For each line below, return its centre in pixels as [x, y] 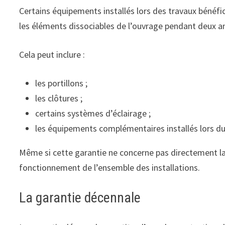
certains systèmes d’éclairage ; [93, 113]
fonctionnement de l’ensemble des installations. [110, 167]
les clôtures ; [59, 98]
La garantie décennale [80, 197]
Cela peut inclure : [52, 54]
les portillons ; [62, 83]
